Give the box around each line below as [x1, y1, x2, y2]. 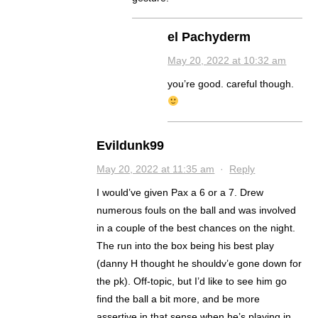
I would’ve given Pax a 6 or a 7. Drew [97, 186, 264, 198]
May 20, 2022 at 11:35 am [97, 163, 215, 175]
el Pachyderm [168, 29, 251, 44]
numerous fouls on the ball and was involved [97, 204, 297, 216]
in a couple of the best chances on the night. [97, 221, 296, 234]
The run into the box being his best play [97, 239, 275, 251]
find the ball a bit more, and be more [97, 292, 261, 305]
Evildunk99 [97, 138, 165, 153]
